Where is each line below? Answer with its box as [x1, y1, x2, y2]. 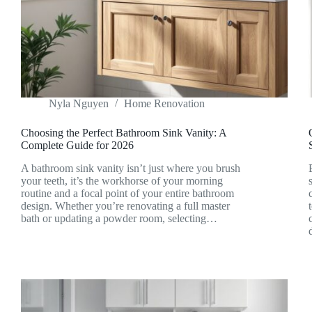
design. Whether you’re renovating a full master [21, 199, 230, 212]
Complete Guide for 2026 [21, 139, 134, 152]
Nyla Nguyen [49, 97, 109, 110]
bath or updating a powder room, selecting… [21, 212, 217, 224]
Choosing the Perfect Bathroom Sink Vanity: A [21, 127, 226, 139]
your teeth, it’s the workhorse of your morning [21, 174, 223, 187]
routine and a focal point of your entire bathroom [21, 187, 234, 199]
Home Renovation [124, 97, 205, 110]
